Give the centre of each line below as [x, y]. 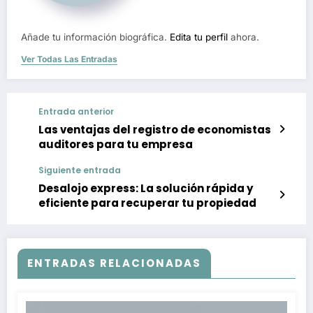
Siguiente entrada [80, 170]
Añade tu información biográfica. [95, 37]
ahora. [243, 37]
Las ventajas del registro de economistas [155, 130]
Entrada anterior [76, 112]
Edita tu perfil [199, 37]
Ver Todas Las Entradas [69, 59]
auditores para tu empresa [116, 145]
